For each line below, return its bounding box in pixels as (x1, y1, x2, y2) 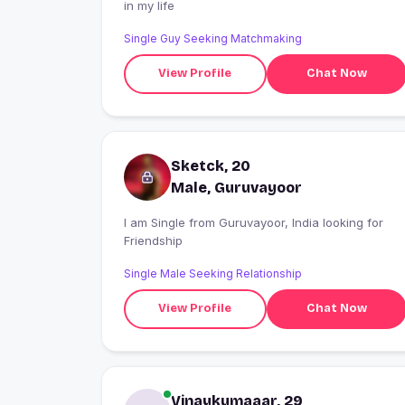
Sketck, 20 (171, 156, 250, 174)
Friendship (124, 232, 183, 248)
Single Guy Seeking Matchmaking (124, 31, 302, 45)
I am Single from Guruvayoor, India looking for (124, 214, 189, 230)
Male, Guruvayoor (171, 178, 302, 196)
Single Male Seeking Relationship (124, 266, 302, 280)
